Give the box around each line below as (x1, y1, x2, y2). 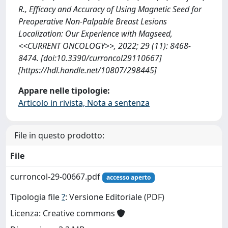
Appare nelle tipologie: (18, 85, 110, 96)
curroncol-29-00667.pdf (10, 171, 102, 182)
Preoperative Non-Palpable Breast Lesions (18, 16, 167, 27)
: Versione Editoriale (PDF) (65, 191, 164, 203)
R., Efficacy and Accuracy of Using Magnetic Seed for (18, 4, 202, 15)
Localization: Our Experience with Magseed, (18, 28, 173, 39)
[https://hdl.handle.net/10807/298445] (18, 65, 157, 76)
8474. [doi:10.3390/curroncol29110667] (18, 52, 162, 64)
